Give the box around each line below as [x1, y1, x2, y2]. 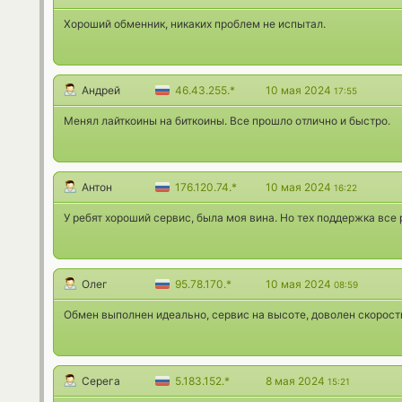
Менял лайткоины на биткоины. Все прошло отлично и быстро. [64, 113, 390, 127]
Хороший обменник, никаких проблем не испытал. [64, 16, 326, 31]
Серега [82, 373, 120, 388]
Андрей [82, 83, 120, 97]
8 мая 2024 [266, 373, 328, 388]
